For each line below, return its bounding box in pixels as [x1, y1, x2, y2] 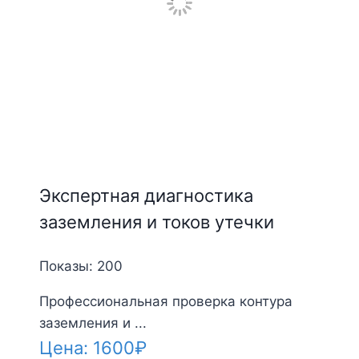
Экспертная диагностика [38, 184, 253, 206]
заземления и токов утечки [38, 211, 274, 232]
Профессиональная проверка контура [38, 292, 292, 309]
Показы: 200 [38, 257, 123, 274]
